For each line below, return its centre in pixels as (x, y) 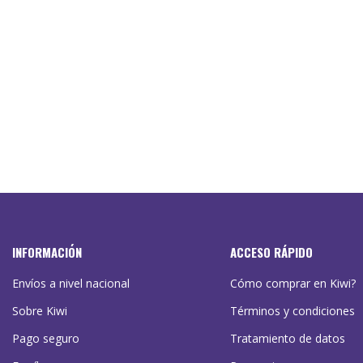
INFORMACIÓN (47, 252)
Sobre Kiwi (40, 311)
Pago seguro (46, 339)
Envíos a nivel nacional (71, 284)
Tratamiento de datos (287, 339)
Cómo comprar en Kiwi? (293, 284)
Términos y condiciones (292, 311)
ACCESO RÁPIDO (271, 252)
